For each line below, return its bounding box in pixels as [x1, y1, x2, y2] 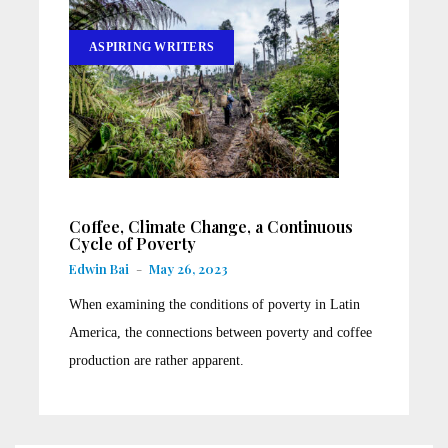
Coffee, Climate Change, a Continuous [69, 215, 353, 237]
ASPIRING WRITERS [89, 40, 214, 54]
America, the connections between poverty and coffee [69, 324, 372, 340]
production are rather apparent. [69, 352, 244, 368]
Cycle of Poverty [69, 232, 196, 254]
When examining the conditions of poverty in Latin [69, 296, 360, 312]
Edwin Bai [69, 259, 129, 277]
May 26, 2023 [149, 259, 228, 277]
